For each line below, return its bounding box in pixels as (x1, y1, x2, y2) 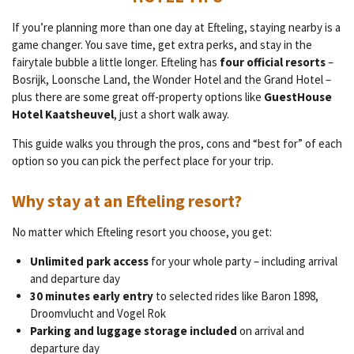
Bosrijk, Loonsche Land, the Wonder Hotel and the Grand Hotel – (12, 72, 331, 88)
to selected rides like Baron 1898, (153, 288, 318, 304)
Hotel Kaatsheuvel (12, 107, 114, 122)
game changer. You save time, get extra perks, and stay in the (12, 37, 312, 53)
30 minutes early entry (29, 288, 153, 304)
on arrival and (236, 323, 304, 339)
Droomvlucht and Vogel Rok (29, 306, 166, 322)
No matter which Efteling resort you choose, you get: (12, 224, 272, 240)
